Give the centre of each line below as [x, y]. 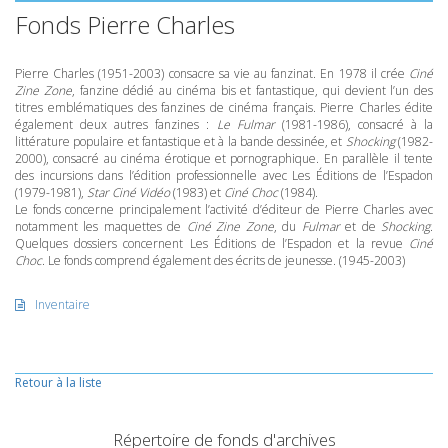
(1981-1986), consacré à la [354, 124]
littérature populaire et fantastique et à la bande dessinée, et [180, 141]
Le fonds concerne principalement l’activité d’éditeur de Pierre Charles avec [224, 209]
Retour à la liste [58, 382]
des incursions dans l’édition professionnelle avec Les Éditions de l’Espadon [224, 175]
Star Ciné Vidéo [128, 192]
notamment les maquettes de [101, 226]
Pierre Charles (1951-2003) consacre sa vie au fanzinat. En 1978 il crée [212, 73]
